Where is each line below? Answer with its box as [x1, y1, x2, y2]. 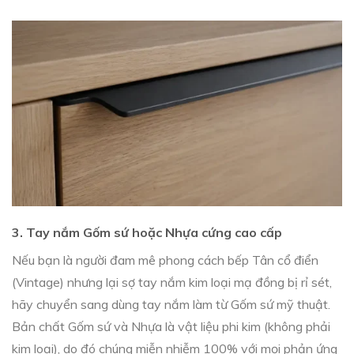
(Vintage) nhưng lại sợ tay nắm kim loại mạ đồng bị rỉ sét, [12, 274, 332, 291]
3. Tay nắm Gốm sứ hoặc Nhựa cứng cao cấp [12, 224, 282, 241]
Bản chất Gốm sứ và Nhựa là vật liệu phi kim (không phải [12, 318, 330, 335]
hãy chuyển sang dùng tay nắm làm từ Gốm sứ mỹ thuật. [12, 296, 330, 313]
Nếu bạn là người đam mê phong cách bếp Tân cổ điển [12, 252, 318, 269]
